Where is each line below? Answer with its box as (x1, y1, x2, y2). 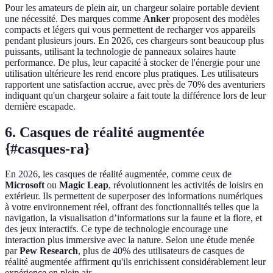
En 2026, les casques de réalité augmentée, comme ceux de (5, 169, 232, 180)
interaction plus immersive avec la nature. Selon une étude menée (5, 235, 255, 246)
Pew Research (19, 246, 78, 257)
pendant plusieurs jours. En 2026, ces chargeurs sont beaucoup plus (5, 35, 264, 46)
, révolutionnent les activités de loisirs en (108, 180, 263, 191)
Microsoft (5, 180, 44, 191)
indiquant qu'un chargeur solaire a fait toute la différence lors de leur (5, 90, 266, 101)
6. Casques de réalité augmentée (5, 124, 205, 140)
